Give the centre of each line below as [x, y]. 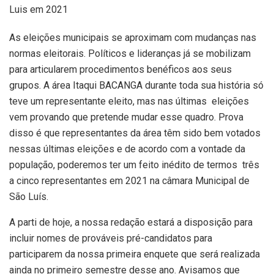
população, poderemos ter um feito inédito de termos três [134, 165]
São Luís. [29, 197]
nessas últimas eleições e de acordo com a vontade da [127, 149]
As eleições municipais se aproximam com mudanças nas [133, 38]
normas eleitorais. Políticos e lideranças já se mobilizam [130, 54]
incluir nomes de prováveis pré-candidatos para [111, 239]
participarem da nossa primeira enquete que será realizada [135, 254]
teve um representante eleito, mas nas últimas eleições [129, 102]
